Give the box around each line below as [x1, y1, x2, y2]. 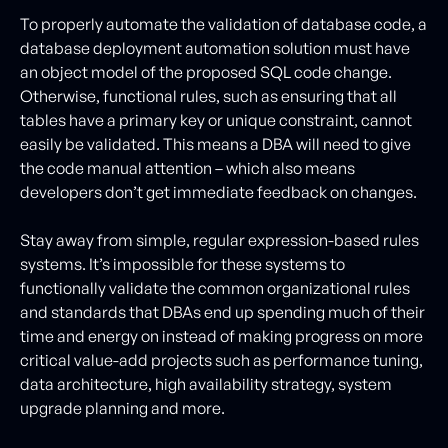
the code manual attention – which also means [20, 157, 355, 178]
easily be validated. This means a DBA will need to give [20, 133, 411, 154]
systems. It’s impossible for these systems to [20, 253, 345, 274]
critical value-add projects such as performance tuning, [20, 349, 423, 370]
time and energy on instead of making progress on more [20, 325, 423, 346]
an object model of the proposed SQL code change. [20, 61, 392, 82]
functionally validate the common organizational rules [20, 277, 410, 298]
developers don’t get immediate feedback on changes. [20, 181, 417, 202]
